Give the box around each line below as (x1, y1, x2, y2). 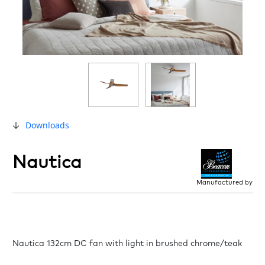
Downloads (25, 119, 69, 131)
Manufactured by (196, 179, 253, 186)
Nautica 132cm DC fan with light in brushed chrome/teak (12, 240, 242, 248)
